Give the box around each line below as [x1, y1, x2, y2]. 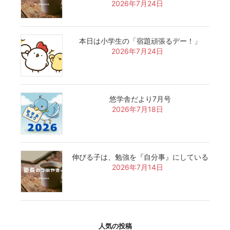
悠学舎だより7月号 [109, 94, 171, 104]
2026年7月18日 [111, 105, 163, 114]
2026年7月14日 [111, 163, 163, 172]
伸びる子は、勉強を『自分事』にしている [71, 152, 208, 162]
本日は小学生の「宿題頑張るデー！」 [79, 36, 201, 46]
